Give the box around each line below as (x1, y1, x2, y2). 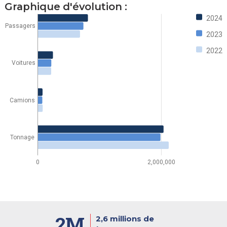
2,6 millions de (95, 214, 154, 223)
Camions (9, 96, 35, 104)
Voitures (11, 59, 35, 67)
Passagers (5, 22, 35, 30)
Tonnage (10, 133, 34, 141)
